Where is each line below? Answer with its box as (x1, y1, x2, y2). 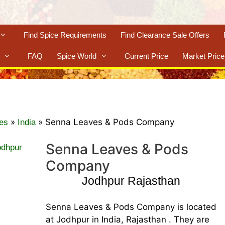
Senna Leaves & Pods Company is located (45, 201, 216, 212)
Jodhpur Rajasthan (81, 174, 180, 187)
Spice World (57, 51, 96, 60)
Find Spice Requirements (24, 30, 106, 39)
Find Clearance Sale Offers (121, 30, 209, 39)
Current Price (125, 51, 168, 60)
